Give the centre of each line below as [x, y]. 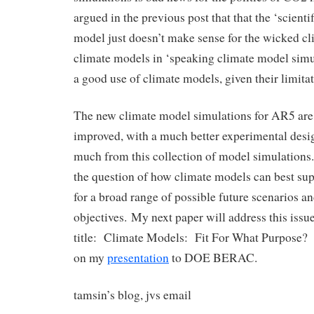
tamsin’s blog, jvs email [132, 294]
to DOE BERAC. [213, 257]
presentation [138, 257]
